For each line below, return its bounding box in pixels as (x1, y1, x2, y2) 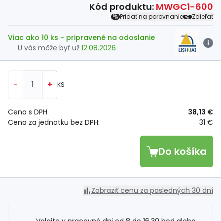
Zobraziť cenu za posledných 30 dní (91, 185, 213, 195)
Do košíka (158, 145, 207, 158)
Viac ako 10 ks (8, 33, 60, 42)
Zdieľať (192, 12, 213, 21)
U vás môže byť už (18, 43, 81, 53)
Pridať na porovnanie (120, 12, 183, 21)
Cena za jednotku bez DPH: (8, 117, 100, 127)
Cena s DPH (8, 107, 47, 117)
